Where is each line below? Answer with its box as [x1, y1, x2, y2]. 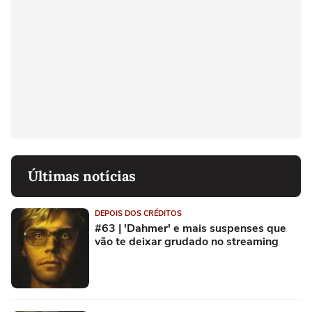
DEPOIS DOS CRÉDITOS [95, 208, 182, 219]
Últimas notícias [28, 166, 136, 185]
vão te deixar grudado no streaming [95, 233, 279, 249]
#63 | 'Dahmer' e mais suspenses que [95, 220, 286, 236]
